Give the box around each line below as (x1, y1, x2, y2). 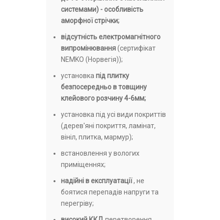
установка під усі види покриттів (61, 110, 166, 119)
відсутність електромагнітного (61, 33, 161, 41)
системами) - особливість (61, 5, 143, 14)
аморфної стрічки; (61, 17, 119, 25)
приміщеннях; (61, 161, 106, 169)
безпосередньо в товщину (61, 83, 147, 91)
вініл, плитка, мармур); (61, 133, 133, 141)
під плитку (96, 72, 129, 80)
